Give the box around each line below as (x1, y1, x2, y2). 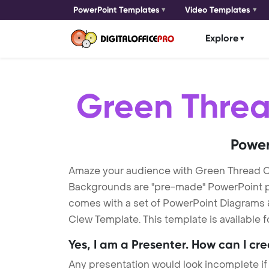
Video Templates (185, 5, 251, 15)
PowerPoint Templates (73, 5, 160, 15)
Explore (205, 32, 238, 44)
